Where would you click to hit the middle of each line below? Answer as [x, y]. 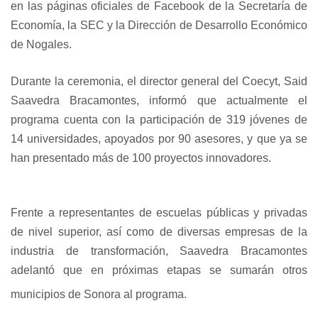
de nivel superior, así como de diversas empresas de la [159, 232]
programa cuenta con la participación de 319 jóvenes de [159, 120]
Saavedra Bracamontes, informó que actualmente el [159, 100]
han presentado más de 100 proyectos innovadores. [141, 158]
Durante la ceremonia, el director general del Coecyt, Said [159, 81]
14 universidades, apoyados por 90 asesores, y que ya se [159, 139]
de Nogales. [41, 44]
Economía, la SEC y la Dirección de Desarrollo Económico [159, 25]
